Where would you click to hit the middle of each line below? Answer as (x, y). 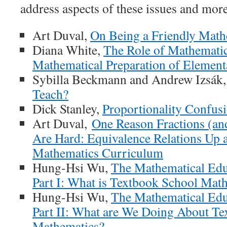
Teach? (50, 94)
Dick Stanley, (67, 108)
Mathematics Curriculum (98, 153)
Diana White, (68, 50)
